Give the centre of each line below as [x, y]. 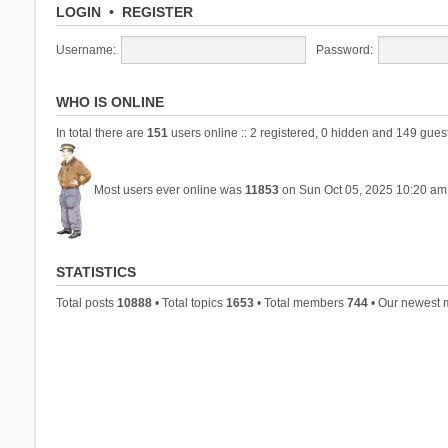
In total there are [101, 132]
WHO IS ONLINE [109, 101]
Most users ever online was [167, 189]
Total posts [86, 302]
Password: [344, 49]
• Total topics [188, 302]
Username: [85, 49]
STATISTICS [95, 271]
